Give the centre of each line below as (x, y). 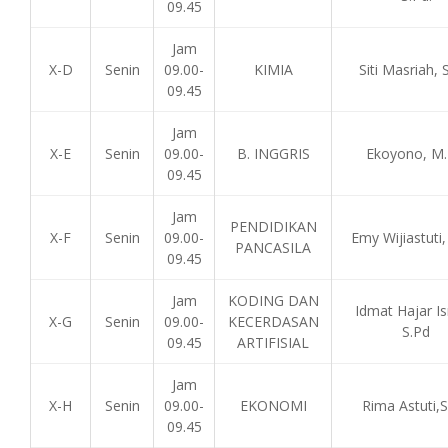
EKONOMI (273, 405)
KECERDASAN (273, 321)
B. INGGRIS (273, 153)
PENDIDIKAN (273, 226)
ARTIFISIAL (273, 342)
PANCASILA (273, 247)
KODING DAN (273, 300)
